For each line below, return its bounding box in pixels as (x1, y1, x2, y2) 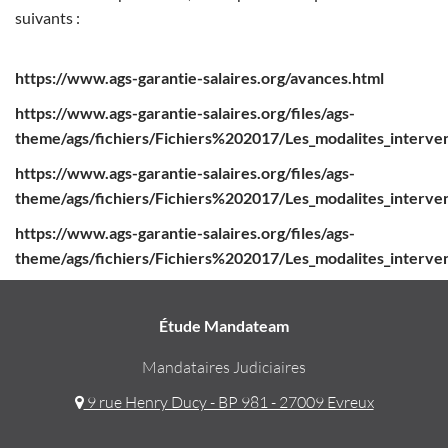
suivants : (15, 8, 80, 28)
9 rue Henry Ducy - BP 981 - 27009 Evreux (83, 392, 374, 413)
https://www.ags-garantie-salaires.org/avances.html (15, 68, 384, 88)
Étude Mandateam (159, 316, 289, 336)
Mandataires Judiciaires (142, 357, 306, 378)
